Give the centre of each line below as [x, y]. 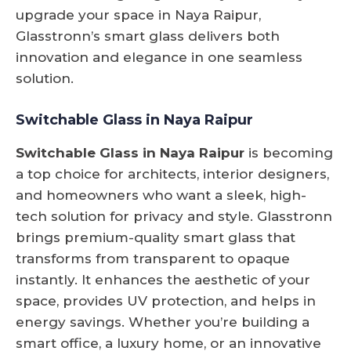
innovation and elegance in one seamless [159, 57]
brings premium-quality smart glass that [156, 237]
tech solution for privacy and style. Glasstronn [174, 216]
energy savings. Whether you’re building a [163, 322]
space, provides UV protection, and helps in [166, 300]
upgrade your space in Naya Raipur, [138, 14]
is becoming [289, 152]
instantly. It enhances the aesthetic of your [163, 279]
